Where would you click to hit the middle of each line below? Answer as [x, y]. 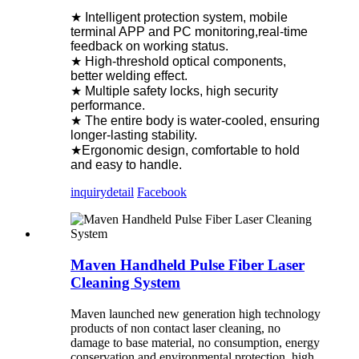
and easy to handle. [126, 165]
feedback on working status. [149, 46]
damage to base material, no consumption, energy [195, 342]
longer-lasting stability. [134, 135]
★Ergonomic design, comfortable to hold [185, 151]
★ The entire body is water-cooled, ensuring [195, 121]
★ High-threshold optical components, [178, 62]
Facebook [162, 192]
